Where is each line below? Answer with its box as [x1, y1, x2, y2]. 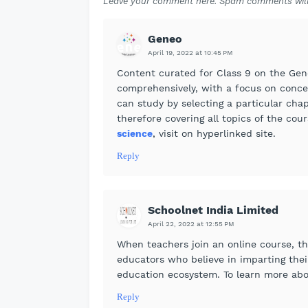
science [117, 128, 153, 139]
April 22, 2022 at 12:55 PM [148, 220, 234, 228]
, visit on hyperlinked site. [153, 128, 276, 139]
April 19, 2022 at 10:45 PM [148, 49, 233, 56]
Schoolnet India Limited [148, 203, 278, 217]
